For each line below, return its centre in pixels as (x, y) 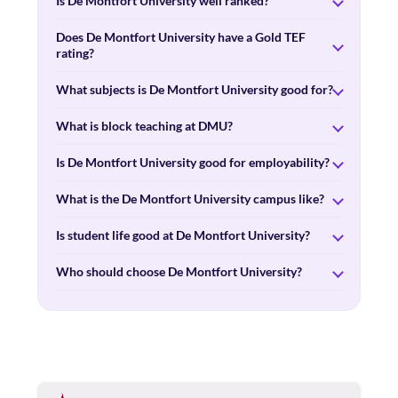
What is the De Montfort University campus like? (190, 199)
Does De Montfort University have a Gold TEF (181, 37)
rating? (75, 53)
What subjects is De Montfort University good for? (195, 89)
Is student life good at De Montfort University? (183, 235)
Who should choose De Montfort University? (179, 271)
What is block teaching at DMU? (144, 126)
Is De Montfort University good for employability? (193, 162)
